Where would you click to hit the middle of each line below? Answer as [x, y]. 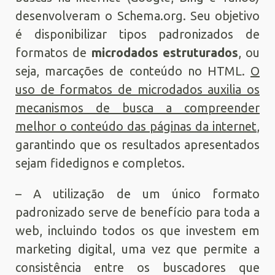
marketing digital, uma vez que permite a [137, 249]
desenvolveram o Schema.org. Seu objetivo [137, 16]
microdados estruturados [165, 52]
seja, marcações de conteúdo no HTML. [133, 71]
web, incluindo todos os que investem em [137, 230]
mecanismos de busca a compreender [137, 108]
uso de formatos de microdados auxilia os [137, 89]
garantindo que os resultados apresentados [137, 145]
